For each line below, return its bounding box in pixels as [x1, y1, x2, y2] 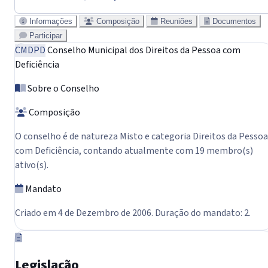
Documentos [212, 16, 256, 26]
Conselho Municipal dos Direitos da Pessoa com [45, 43, 240, 57]
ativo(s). [15, 158, 48, 172]
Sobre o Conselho [26, 81, 99, 95]
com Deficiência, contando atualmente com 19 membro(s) [15, 144, 253, 157]
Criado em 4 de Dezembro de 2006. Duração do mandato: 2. [15, 206, 251, 220]
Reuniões [160, 16, 193, 26]
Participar [29, 31, 62, 40]
